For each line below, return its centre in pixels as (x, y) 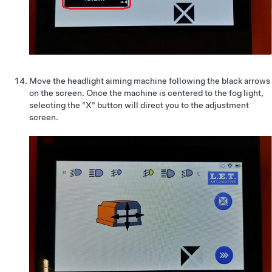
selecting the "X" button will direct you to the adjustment (139, 105)
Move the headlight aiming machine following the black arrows (150, 81)
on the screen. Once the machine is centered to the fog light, (146, 93)
